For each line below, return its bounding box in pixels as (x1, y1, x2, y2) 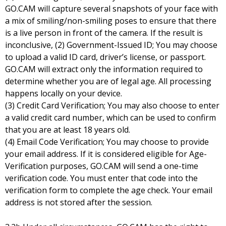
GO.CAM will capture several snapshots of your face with (5, 3, 218, 15)
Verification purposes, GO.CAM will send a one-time (5, 160, 198, 172)
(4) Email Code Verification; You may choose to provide (5, 136, 209, 148)
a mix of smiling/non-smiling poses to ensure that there (5, 15, 216, 27)
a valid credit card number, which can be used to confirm (5, 112, 216, 124)
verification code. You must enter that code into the (5, 173, 198, 184)
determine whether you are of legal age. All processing (5, 76, 211, 87)
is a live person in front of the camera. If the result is (5, 27, 203, 39)
